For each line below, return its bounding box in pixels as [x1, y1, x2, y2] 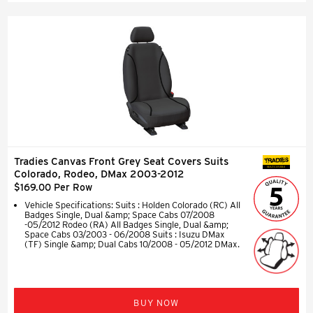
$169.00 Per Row [14, 181, 92, 193]
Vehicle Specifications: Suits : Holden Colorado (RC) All [24, 199, 240, 210]
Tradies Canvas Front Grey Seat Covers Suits [14, 154, 228, 168]
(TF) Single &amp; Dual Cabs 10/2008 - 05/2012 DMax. [24, 238, 240, 249]
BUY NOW [133, 297, 180, 308]
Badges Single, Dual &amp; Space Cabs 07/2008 [24, 209, 214, 220]
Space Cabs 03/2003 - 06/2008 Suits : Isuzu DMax [24, 228, 225, 240]
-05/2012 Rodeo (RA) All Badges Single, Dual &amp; [24, 219, 228, 230]
